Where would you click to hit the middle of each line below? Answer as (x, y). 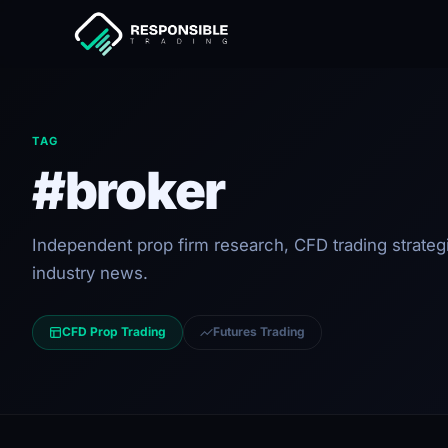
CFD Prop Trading (114, 332)
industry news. (90, 273)
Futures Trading (259, 332)
